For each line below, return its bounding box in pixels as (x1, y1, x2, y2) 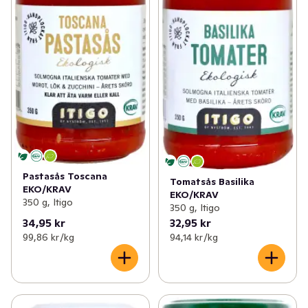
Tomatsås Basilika (169, 175, 254, 188)
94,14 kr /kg (169, 230, 218, 243)
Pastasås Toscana (23, 169, 107, 182)
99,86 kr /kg (23, 230, 74, 243)
